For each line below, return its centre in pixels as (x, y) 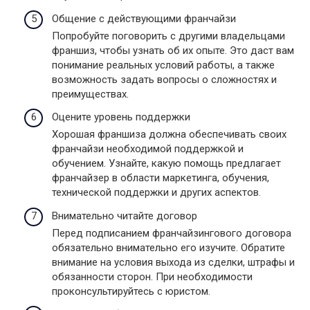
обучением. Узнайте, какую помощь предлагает (166, 163)
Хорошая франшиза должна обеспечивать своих (169, 134)
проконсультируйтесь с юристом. (131, 291)
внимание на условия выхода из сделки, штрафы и (173, 262)
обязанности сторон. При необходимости (152, 276)
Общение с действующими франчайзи (144, 18)
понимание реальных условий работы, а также (163, 65)
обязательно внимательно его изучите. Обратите (168, 247)
